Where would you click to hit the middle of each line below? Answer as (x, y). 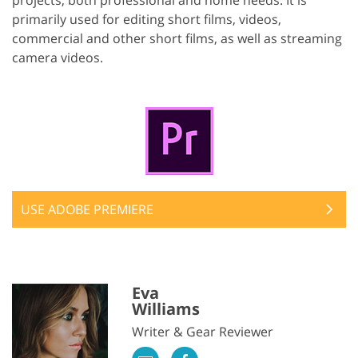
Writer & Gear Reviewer (203, 331)
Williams (166, 308)
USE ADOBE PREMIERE (87, 209)
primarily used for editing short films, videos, (147, 19)
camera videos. (58, 57)
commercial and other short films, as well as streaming (177, 38)
